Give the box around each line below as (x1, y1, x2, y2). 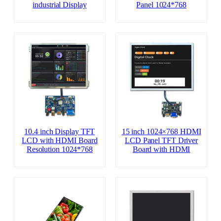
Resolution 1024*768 (26, 145, 93, 154)
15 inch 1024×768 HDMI (121, 127, 201, 136)
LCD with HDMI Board (22, 136, 98, 145)
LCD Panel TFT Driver (125, 136, 198, 145)
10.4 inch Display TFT (24, 127, 95, 136)
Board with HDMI (132, 145, 190, 154)
